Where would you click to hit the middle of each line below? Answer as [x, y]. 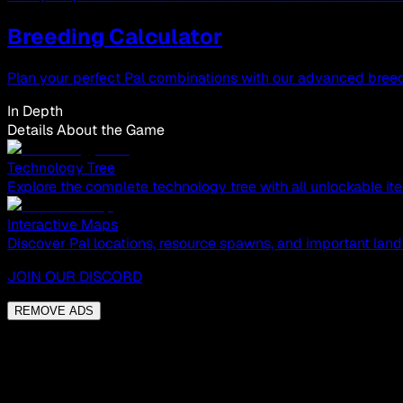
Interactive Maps [63, 224]
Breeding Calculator [115, 36]
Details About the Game [86, 130]
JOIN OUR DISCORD [75, 276]
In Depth [35, 111]
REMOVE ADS [54, 310]
